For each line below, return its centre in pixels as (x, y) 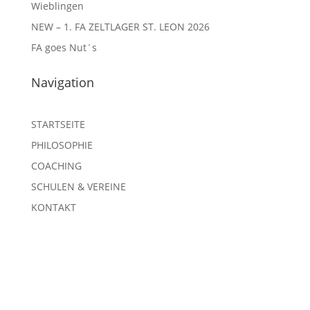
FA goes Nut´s (64, 47)
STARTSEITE (58, 124)
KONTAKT (53, 207)
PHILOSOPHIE (62, 145)
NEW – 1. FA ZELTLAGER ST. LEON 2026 (120, 27)
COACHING (56, 166)
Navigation (62, 82)
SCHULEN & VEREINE (78, 186)
